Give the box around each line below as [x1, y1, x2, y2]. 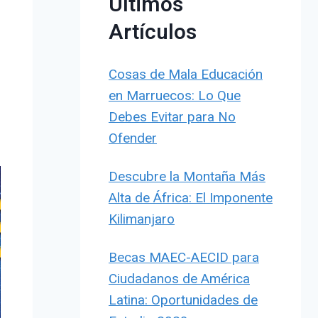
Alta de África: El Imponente [108, 189, 273, 206]
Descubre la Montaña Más [108, 168, 265, 185]
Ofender [108, 129, 157, 146]
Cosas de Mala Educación [108, 65, 263, 82]
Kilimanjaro [108, 210, 175, 227]
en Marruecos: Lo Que [108, 87, 241, 104]
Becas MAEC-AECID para [108, 248, 259, 265]
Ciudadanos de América [108, 270, 250, 287]
